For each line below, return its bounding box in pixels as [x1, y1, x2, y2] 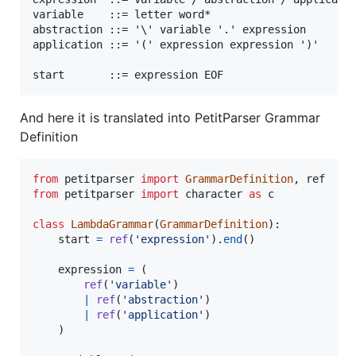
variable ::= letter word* [33, 7, 211, 21]
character [185, 187, 242, 200]
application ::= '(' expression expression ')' [33, 37, 319, 51]
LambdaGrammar [71, 217, 153, 230]
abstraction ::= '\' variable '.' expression [33, 22, 306, 36]
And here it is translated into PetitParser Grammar [20, 109, 320, 126]
